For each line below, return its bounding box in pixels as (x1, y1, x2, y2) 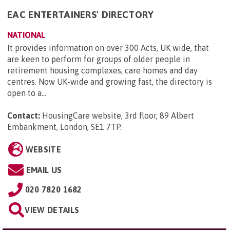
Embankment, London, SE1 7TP (7, 122, 120, 131)
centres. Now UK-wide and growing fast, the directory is (7, 76, 212, 86)
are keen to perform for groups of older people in (7, 54, 190, 64)
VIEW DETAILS (25, 205, 80, 215)
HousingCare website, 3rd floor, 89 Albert (42, 110, 194, 120)
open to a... (7, 88, 46, 98)
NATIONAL (7, 30, 45, 40)
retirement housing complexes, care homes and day (7, 65, 198, 75)
